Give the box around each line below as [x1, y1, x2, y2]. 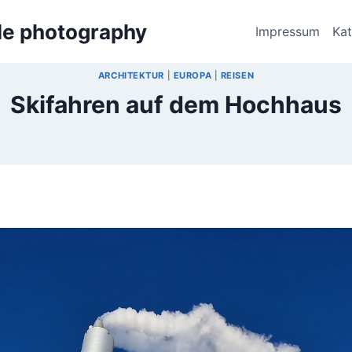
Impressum [255, 23, 320, 39]
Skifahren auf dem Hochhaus [10, 90, 342, 119]
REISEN [220, 70, 255, 82]
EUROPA [173, 70, 212, 82]
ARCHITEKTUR [97, 70, 165, 82]
